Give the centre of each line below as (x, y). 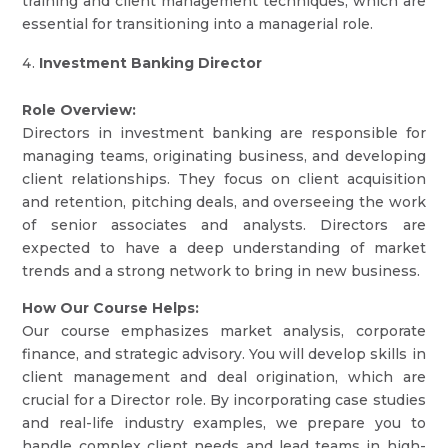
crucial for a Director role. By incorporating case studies (224, 400)
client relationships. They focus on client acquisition (224, 179)
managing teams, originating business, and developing (224, 156)
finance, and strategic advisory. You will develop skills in (224, 354)
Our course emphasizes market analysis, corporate (224, 331)
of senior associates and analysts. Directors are (224, 225)
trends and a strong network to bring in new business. (221, 271)
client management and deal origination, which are (224, 377)
